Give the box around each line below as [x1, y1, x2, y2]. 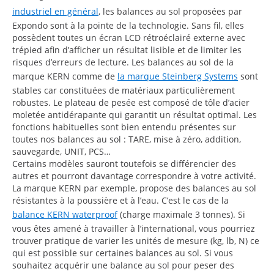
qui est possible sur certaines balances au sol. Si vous [12, 246, 233, 259]
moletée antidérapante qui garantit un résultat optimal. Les [12, 108, 257, 120]
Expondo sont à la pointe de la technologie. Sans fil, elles [12, 19, 244, 31]
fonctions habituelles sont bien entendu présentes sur [12, 120, 236, 133]
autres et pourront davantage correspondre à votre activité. [12, 169, 256, 182]
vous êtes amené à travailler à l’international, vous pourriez [12, 222, 255, 234]
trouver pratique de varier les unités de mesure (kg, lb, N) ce [12, 234, 259, 246]
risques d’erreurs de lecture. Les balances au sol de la [12, 56, 234, 68]
